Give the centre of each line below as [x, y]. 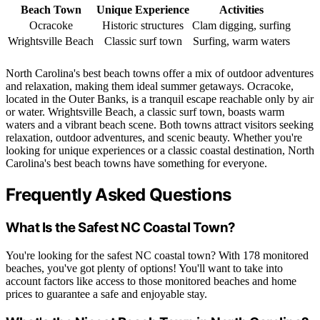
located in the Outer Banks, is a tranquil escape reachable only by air [160, 99]
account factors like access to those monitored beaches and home [151, 281]
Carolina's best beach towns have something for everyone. [136, 164]
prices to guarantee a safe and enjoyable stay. [106, 294]
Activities [241, 10]
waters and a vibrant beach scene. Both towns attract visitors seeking [160, 125]
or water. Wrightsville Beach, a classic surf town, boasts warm [145, 112]
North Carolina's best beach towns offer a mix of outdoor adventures [160, 74]
